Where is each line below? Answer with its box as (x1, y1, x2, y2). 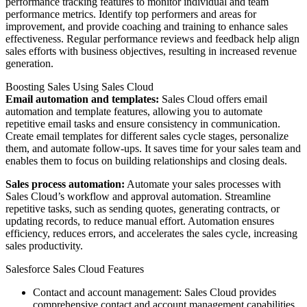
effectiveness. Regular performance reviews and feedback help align (5, 32, 299, 45)
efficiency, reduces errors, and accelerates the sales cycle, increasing (5, 227, 297, 239)
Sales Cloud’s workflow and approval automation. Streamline (5, 190, 271, 202)
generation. (5, 57, 53, 69)
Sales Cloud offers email (159, 93, 267, 105)
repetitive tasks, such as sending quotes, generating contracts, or (5, 202, 280, 214)
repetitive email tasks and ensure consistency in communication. (5, 117, 280, 130)
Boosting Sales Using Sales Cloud (5, 80, 153, 93)
